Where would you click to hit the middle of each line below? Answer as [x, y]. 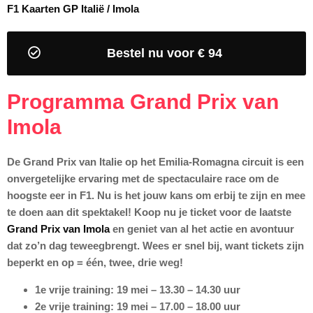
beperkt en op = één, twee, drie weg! [95, 263]
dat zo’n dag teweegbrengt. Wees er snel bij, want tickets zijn [155, 246]
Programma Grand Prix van [143, 102]
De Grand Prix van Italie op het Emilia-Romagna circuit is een [155, 162]
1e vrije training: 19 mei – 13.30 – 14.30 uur [138, 289]
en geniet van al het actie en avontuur [202, 229]
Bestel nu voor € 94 [165, 53]
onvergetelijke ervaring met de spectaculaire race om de [143, 179]
